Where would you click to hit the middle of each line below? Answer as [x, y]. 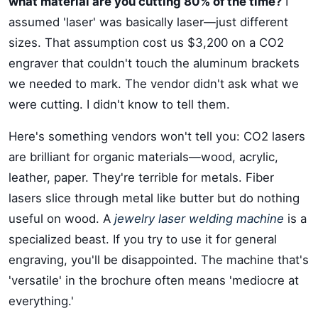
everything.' [41, 301]
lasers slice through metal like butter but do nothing [154, 198]
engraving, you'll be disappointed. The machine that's [159, 260]
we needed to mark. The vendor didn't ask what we [154, 84]
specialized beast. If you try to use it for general [143, 239]
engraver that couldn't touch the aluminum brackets [154, 63]
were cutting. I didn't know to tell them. [119, 104]
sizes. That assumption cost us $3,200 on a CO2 [146, 43]
